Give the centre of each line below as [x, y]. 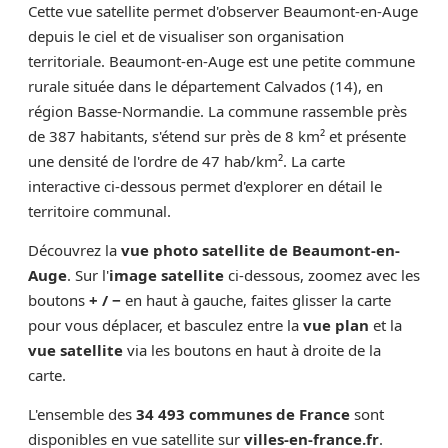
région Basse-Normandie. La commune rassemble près [217, 111]
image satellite [166, 275]
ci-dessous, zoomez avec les [322, 275]
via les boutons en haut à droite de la [252, 350]
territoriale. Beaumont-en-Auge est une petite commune [221, 61]
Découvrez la [74, 250]
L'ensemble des [82, 414]
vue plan [336, 325]
